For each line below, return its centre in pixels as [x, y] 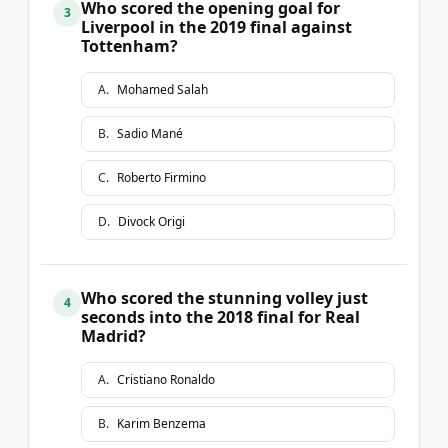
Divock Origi [151, 221]
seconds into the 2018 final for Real [220, 316]
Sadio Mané [150, 133]
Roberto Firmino [161, 177]
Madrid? [113, 335]
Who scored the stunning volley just [224, 297]
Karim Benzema [161, 423]
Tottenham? [129, 45]
